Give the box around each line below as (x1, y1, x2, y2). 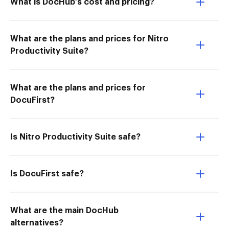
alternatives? (10, 219, 63, 227)
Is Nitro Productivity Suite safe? (10, 133, 141, 141)
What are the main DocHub (10, 207, 119, 215)
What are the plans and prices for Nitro (10, 35, 169, 43)
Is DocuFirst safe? (10, 170, 84, 178)
